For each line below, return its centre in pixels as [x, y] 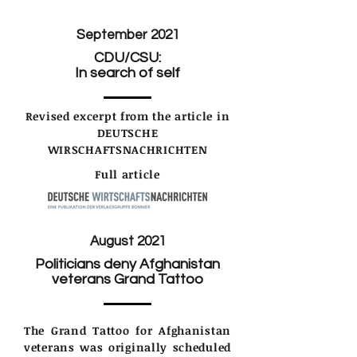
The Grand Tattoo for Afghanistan [127, 330]
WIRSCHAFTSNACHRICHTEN [127, 149]
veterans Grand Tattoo [127, 279]
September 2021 [127, 35]
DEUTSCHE [127, 132]
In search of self [127, 73]
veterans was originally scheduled [127, 347]
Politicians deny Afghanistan [127, 264]
